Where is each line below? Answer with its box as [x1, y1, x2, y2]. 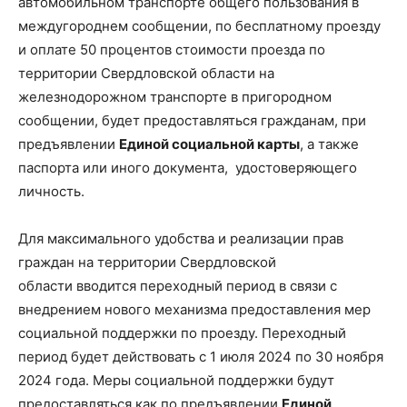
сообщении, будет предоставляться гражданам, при [18, 111, 366, 129]
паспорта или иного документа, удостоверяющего [18, 158, 357, 176]
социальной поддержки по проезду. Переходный [18, 323, 346, 342]
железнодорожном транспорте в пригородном [18, 87, 332, 105]
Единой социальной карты [119, 134, 300, 153]
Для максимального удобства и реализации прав [18, 229, 343, 247]
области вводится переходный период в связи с [18, 276, 337, 294]
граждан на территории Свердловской [18, 253, 276, 271]
